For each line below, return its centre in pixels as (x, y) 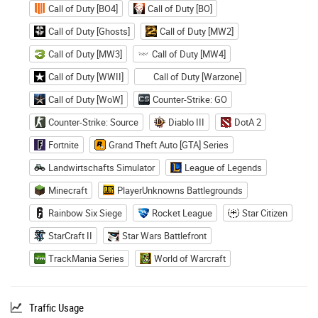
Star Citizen (265, 213)
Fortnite (64, 144)
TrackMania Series (86, 258)
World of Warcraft (190, 258)
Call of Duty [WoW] (86, 99)
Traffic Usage (56, 307)
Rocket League (182, 213)
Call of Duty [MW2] (197, 31)
